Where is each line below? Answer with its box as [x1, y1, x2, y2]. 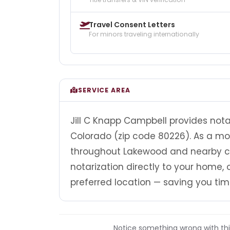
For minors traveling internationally [89, 29, 199, 39]
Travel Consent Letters [89, 19, 175, 30]
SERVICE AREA [78, 85, 130, 94]
